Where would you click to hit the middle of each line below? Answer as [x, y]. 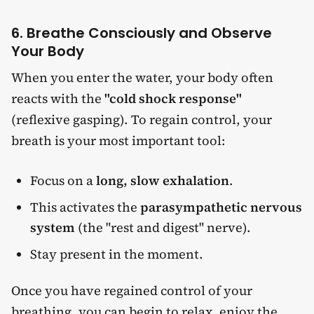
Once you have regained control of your [132, 291]
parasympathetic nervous [221, 207]
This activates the [86, 207]
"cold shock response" [173, 98]
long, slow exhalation [163, 181]
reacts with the [58, 98]
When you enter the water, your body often [142, 77]
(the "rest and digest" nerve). [163, 228]
